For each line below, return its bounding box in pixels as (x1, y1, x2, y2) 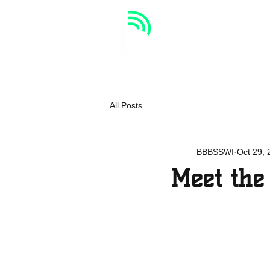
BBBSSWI (196, 146, 234, 157)
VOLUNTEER (215, 58, 263, 77)
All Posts (110, 100, 142, 110)
